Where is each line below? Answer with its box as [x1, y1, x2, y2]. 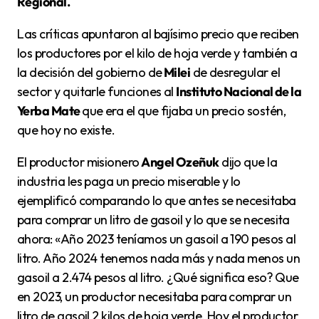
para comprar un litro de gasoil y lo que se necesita [17, 211, 290, 228]
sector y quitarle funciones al [17, 83, 177, 100]
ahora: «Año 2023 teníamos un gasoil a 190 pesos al [17, 230, 296, 247]
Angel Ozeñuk [139, 153, 219, 170]
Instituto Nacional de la [176, 83, 302, 100]
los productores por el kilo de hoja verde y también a [17, 44, 298, 61]
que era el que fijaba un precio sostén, [82, 102, 286, 119]
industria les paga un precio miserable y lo [17, 172, 241, 189]
